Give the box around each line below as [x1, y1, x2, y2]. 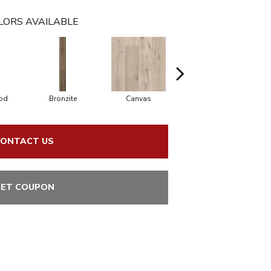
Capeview [197, 94, 230, 103]
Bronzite [48, 94, 77, 103]
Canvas [125, 94, 151, 103]
